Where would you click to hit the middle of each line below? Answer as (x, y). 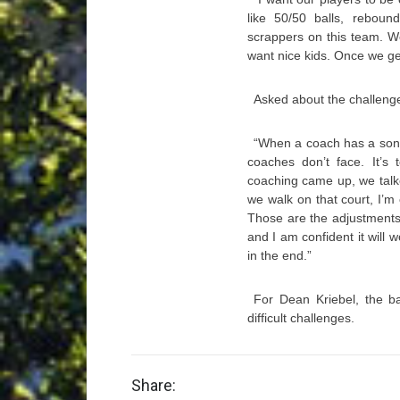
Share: (154, 385)
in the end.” (279, 255)
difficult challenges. (301, 318)
